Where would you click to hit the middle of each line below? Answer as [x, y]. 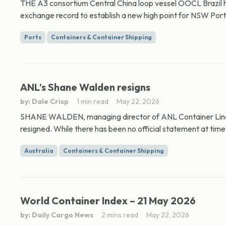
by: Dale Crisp [44, 101]
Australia [39, 151]
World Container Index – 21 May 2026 [108, 201]
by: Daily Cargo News [57, 215]
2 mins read [120, 215]
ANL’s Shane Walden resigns [85, 87]
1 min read [93, 101]
